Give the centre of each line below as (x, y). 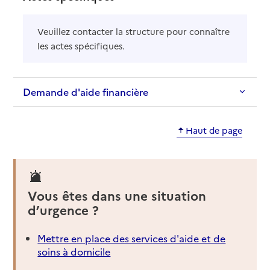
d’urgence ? (64, 210)
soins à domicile (74, 252)
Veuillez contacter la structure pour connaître (134, 31)
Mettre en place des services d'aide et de (132, 238)
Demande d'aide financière (86, 91)
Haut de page (214, 130)
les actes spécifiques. (81, 46)
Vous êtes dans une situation (117, 195)
